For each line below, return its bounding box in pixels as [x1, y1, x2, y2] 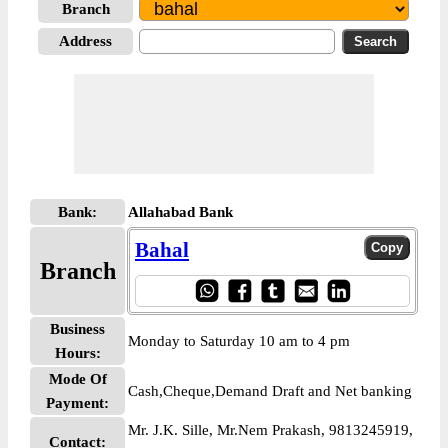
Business [50, 321, 105, 337]
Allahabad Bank [128, 204, 233, 220]
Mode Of [48, 371, 107, 387]
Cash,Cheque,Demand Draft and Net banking [128, 383, 412, 399]
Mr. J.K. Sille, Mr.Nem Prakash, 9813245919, [128, 422, 413, 438]
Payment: [46, 395, 109, 411]
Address [59, 33, 112, 49]
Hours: [54, 345, 101, 361]
